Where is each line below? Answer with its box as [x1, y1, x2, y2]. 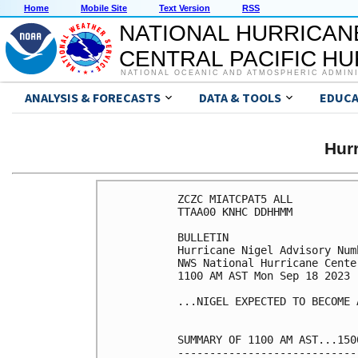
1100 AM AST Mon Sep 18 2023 [177, 268, 350, 282]
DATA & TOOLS [199, 89, 281, 106]
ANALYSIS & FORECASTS [25, 89, 161, 106]
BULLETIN [177, 230, 229, 244]
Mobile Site [81, 3, 127, 14]
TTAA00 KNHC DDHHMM [177, 205, 292, 218]
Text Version [159, 3, 210, 14]
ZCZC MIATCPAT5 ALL [177, 192, 292, 205]
